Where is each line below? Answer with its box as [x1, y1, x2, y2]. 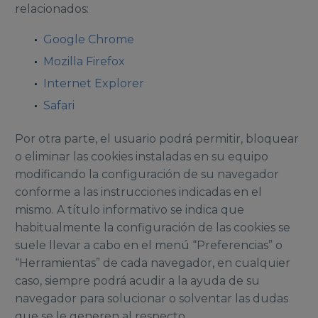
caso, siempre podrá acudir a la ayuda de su [15, 273, 260, 287]
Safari [43, 98, 75, 112]
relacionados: [15, 2, 89, 16]
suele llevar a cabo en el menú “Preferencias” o [15, 238, 283, 252]
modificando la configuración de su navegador [15, 167, 279, 181]
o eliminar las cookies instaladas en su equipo [15, 149, 268, 163]
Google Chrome [43, 32, 134, 46]
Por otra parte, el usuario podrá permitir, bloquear [15, 131, 299, 146]
